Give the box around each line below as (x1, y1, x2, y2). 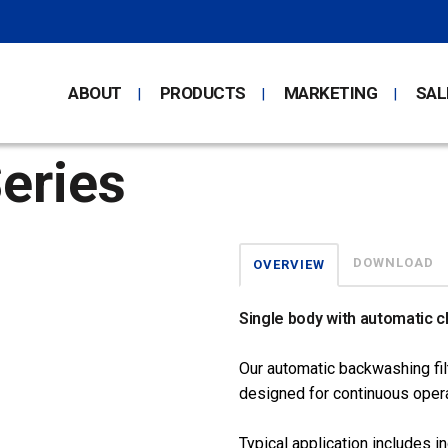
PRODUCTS (159, 83, 246, 103)
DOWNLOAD (353, 255, 434, 270)
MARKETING (283, 83, 378, 103)
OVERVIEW (253, 257, 325, 272)
